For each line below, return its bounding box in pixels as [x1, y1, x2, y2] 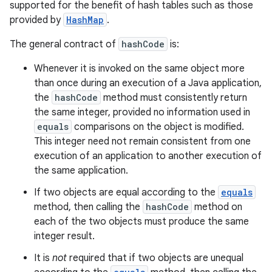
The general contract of [10, 38, 118, 50]
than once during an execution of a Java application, [34, 77, 262, 89]
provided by [10, 14, 63, 26]
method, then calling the [34, 201, 143, 213]
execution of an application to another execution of [34, 150, 262, 162]
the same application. [34, 165, 128, 177]
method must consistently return [101, 92, 247, 104]
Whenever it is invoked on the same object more [34, 63, 245, 75]
